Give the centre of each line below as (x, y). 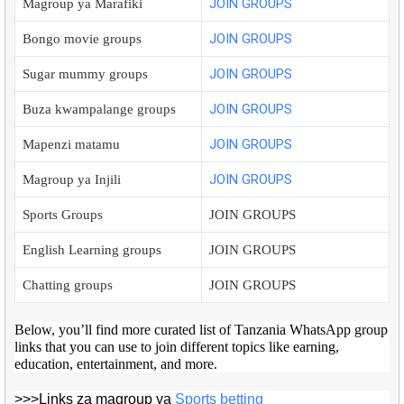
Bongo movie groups (82, 39)
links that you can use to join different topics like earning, (177, 347)
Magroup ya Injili (73, 179)
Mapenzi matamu (71, 144)
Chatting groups (68, 285)
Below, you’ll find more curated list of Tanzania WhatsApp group (201, 330)
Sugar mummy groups (87, 74)
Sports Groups (63, 215)
